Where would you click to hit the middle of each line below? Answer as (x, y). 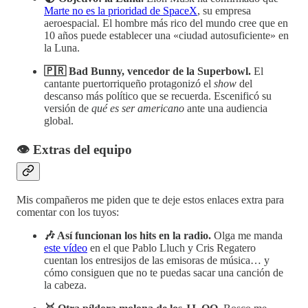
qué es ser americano (138, 109)
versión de (68, 109)
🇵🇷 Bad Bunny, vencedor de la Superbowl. (147, 71)
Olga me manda (248, 235)
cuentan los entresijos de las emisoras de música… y (157, 260)
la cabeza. (65, 285)
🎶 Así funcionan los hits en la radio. (129, 235)
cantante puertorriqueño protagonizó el (129, 84)
